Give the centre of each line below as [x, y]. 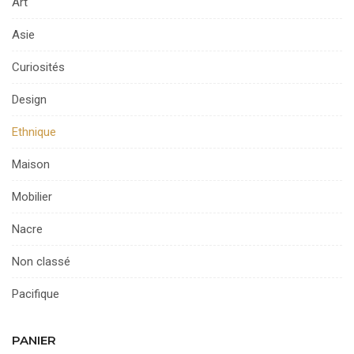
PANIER [34, 340]
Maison [31, 164]
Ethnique [34, 132]
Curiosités [38, 67]
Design [29, 99]
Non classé [41, 261]
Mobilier [32, 196]
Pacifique [36, 294]
